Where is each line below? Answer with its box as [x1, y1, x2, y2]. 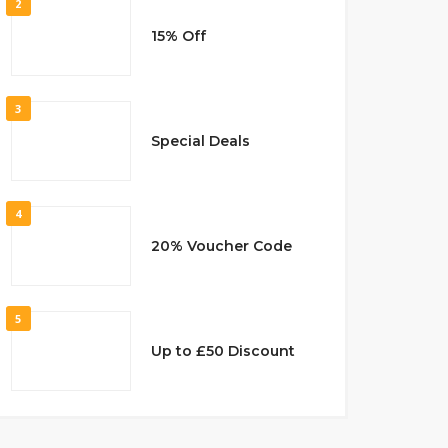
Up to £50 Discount [150, 341, 295, 360]
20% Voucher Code [150, 236, 292, 255]
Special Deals [150, 131, 250, 150]
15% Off [150, 26, 206, 45]
